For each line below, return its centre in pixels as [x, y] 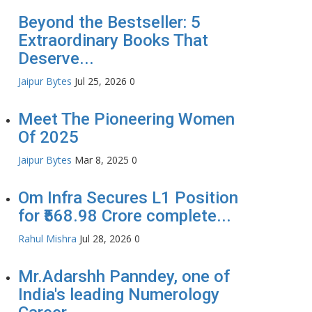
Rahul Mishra [47, 239]
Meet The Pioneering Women [126, 119]
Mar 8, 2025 [102, 160]
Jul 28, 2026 [106, 239]
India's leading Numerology [119, 295]
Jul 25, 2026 [101, 81]
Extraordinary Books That [113, 41]
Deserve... [56, 59]
